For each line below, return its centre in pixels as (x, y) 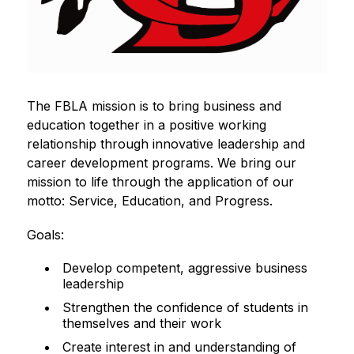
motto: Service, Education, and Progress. (149, 200)
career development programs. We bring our (161, 162)
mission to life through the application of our (160, 181)
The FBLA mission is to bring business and (154, 105)
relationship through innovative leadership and (166, 143)
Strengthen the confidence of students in (185, 307)
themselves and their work (141, 323)
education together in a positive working (146, 124)
